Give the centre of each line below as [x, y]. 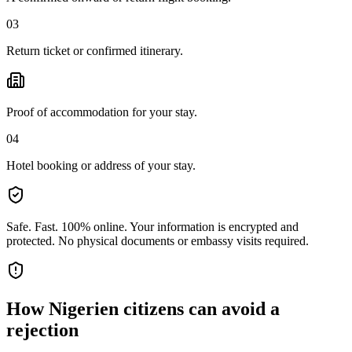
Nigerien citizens [116, 308]
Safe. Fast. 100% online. [67, 226]
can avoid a [232, 308]
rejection [42, 330]
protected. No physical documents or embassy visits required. [158, 240]
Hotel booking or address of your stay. [101, 165]
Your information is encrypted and [214, 226]
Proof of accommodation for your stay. [102, 112]
